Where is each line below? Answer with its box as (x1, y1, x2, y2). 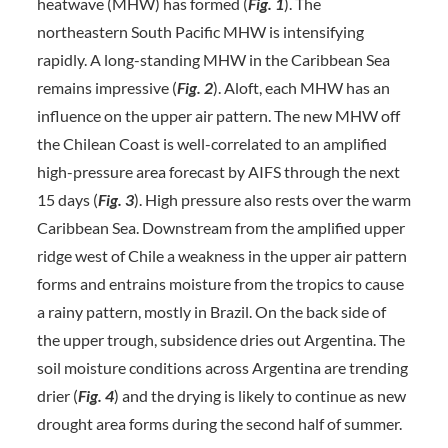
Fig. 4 (77, 386, 114, 405)
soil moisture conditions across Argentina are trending (36, 358, 408, 377)
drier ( (36, 386, 78, 405)
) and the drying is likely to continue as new (113, 386, 406, 405)
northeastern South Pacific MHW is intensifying (36, 22, 364, 41)
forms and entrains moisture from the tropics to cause (36, 274, 404, 293)
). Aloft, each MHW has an (212, 78, 390, 97)
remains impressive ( (36, 78, 177, 97)
